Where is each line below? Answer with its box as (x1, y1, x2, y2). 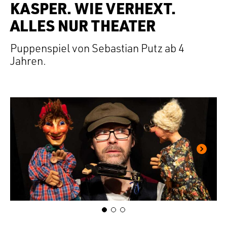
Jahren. (10, 54, 46, 68)
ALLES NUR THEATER (10, 15, 156, 36)
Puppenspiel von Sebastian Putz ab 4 (10, 41, 184, 55)
